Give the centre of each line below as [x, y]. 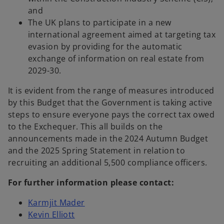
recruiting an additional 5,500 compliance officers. [108, 163]
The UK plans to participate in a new [100, 23]
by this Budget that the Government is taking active [110, 103]
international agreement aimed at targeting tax [122, 35]
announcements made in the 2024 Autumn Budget [108, 139]
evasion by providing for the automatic [105, 47]
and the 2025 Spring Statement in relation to [97, 151]
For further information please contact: [91, 183]
